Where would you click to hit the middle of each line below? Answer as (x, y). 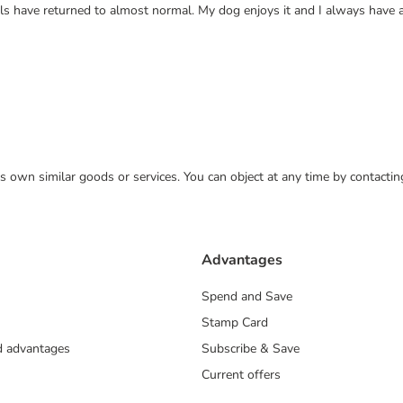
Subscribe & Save (251, 349)
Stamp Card (235, 323)
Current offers (241, 375)
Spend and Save (247, 297)
